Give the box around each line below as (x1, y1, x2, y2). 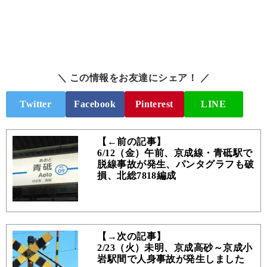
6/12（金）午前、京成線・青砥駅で (97, 147, 253, 158)
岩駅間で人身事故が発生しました (97, 253, 245, 264)
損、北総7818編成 (97, 170, 176, 181)
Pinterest (135, 98, 173, 109)
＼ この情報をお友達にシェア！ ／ (57, 73, 210, 83)
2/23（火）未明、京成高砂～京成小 (97, 242, 253, 253)
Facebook (74, 98, 116, 109)
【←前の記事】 (97, 136, 166, 147)
